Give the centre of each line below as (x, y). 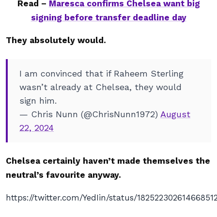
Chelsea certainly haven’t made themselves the (108, 161)
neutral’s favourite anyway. (65, 175)
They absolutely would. (56, 40)
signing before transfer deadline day (108, 17)
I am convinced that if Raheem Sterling (101, 73)
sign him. (38, 101)
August (175, 114)
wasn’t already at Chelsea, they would (101, 87)
